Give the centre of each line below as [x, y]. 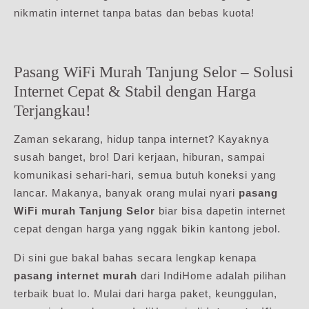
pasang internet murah [76, 275]
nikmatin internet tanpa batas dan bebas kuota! [134, 12]
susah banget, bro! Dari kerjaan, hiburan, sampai [139, 157]
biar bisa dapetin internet [220, 210]
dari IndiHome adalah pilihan [212, 275]
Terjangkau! [52, 110]
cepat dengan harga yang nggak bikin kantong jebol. [147, 228]
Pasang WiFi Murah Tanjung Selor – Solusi [153, 71]
